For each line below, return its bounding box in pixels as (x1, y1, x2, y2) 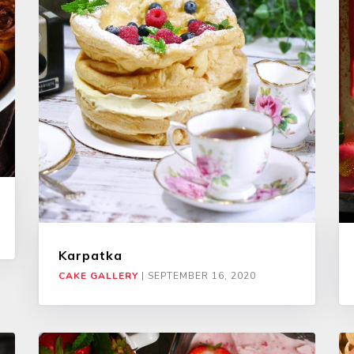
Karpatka (58, 247, 122, 263)
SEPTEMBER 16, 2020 (148, 269, 256, 282)
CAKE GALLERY (58, 269, 138, 282)
